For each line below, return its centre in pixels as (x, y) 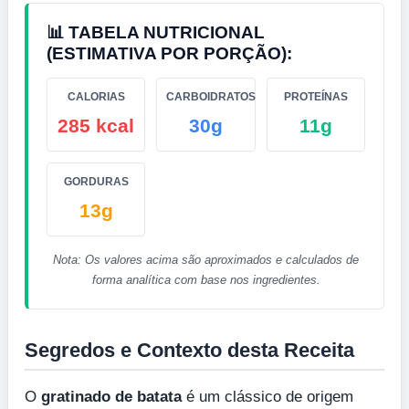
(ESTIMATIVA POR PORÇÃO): (169, 53)
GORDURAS (96, 181)
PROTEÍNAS (315, 96)
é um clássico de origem (267, 396)
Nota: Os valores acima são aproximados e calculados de (206, 259)
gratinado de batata (111, 396)
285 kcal (96, 125)
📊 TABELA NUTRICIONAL (156, 32)
